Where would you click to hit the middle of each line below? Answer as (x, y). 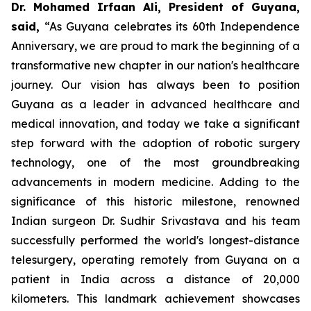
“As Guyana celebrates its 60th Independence (170, 26)
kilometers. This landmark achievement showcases (155, 298)
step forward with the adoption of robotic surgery (155, 143)
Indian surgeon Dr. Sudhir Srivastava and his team (155, 220)
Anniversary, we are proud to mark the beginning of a (155, 45)
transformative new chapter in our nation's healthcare (155, 65)
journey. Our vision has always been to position (155, 84)
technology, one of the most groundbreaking (155, 162)
